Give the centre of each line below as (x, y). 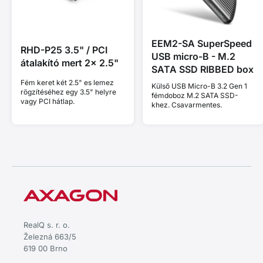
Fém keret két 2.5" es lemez (67, 82)
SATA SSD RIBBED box (202, 69)
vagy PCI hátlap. (48, 101)
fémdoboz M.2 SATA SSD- (195, 95)
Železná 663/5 (50, 236)
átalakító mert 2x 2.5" (70, 63)
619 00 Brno (45, 248)
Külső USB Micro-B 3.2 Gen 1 (199, 86)
